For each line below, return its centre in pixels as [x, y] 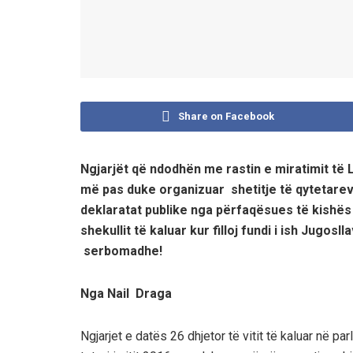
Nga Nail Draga [126, 293]
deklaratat [113, 210]
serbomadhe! [121, 251]
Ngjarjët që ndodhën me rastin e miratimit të [214, 169]
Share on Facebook [226, 116]
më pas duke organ [137, 189]
